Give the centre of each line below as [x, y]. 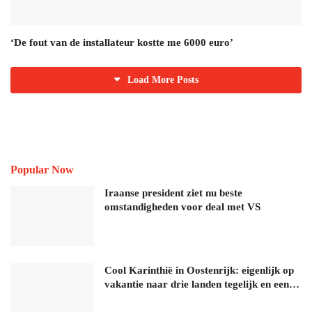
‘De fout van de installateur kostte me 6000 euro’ [122, 43]
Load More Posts [163, 80]
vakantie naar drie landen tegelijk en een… [202, 284]
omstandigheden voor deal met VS [182, 207]
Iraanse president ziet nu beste [173, 193]
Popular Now [42, 170]
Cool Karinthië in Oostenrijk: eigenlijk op [199, 271]
